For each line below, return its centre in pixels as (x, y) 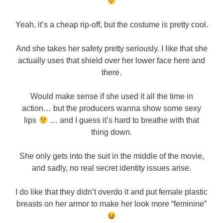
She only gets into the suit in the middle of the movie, (111, 156)
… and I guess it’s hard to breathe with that (123, 120)
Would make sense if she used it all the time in (111, 97)
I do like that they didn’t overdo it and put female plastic (111, 192)
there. (111, 73)
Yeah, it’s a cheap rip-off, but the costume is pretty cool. (111, 25)
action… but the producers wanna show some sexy (111, 109)
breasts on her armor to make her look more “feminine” (111, 204)
